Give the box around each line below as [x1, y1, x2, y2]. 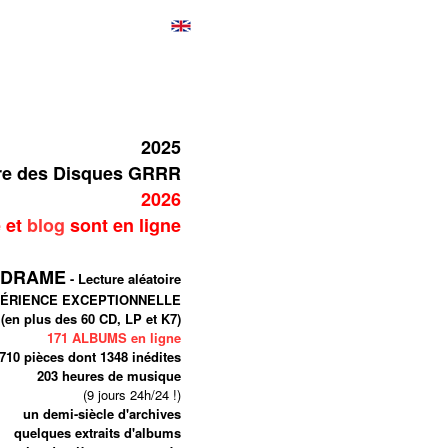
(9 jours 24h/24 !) [83, 385, 181, 404]
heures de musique [58, 366, 181, 385]
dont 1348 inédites [64, 347, 181, 366]
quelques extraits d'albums [14, 423, 181, 442]
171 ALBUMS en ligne [47, 328, 181, 347]
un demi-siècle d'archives [23, 404, 181, 423]
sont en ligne [65, 212, 181, 238]
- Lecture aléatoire [66, 269, 181, 288]
